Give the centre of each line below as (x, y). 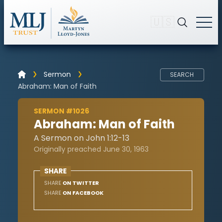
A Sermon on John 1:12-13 (82, 138)
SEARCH (182, 74)
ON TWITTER (80, 183)
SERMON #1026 (61, 111)
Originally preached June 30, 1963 (91, 149)
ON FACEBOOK (83, 193)
